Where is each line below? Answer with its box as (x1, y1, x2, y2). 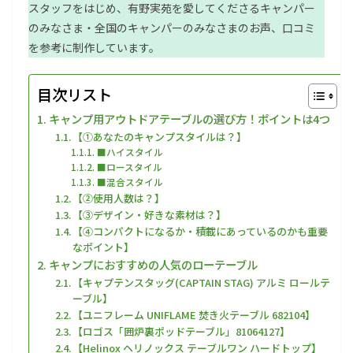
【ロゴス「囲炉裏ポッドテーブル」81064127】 (72, 324, 291, 340)
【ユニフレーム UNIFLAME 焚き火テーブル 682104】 (72, 307, 316, 323)
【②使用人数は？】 (72, 191, 165, 206)
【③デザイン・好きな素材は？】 (72, 207, 227, 223)
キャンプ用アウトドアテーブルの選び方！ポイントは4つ (48, 110, 330, 128)
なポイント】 (72, 240, 135, 255)
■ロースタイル (96, 160, 162, 174)
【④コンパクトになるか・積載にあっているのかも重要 (72, 224, 329, 240)
